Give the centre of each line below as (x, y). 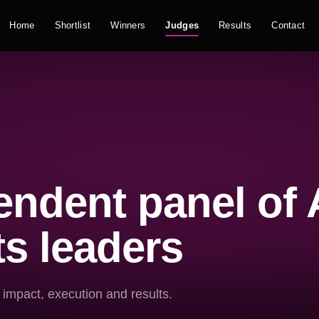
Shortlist (73, 25)
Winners (128, 25)
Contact (288, 25)
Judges (182, 25)
